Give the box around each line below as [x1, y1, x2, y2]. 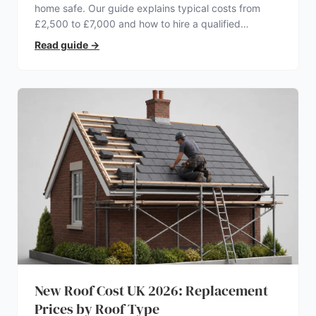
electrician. [35, 33, 85, 45]
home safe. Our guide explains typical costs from [35, 2, 260, 14]
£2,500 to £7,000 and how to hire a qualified [35, 18, 241, 30]
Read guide [35, 39, 88, 51]
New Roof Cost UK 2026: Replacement [35, 281, 268, 300]
